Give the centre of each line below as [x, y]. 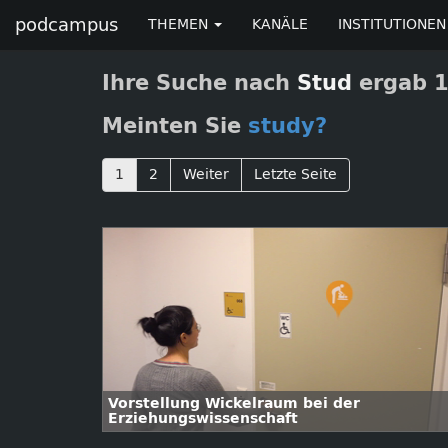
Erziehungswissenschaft [203, 418]
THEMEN [180, 24]
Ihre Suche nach [199, 83]
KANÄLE [280, 24]
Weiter [206, 174]
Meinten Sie [175, 126]
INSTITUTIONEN [392, 24]
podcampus [66, 25]
